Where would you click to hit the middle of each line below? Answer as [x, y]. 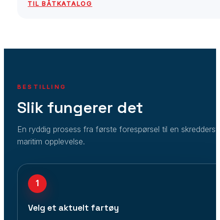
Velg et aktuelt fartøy [74, 207]
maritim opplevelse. [51, 141]
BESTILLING [42, 87]
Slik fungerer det [80, 107]
